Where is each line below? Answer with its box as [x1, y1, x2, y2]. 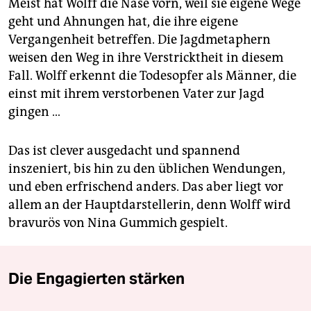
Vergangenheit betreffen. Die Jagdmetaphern [8, 32, 271, 48]
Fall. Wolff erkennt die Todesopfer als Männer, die [8, 68, 296, 84]
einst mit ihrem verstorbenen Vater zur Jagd [8, 86, 264, 102]
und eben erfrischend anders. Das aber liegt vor [8, 179, 283, 195]
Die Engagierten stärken [8, 269, 185, 289]
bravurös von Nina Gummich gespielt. [8, 215, 228, 231]
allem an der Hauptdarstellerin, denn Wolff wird [8, 197, 291, 213]
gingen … [8, 104, 60, 120]
